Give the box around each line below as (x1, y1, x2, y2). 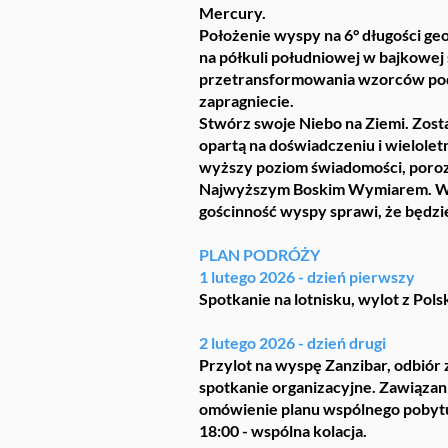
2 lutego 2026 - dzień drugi (199, 333, 392, 352)
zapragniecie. (199, 91, 294, 110)
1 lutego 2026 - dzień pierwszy (199, 267, 418, 286)
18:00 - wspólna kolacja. (199, 421, 367, 440)
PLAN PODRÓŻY (199, 245, 320, 264)
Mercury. (199, 3, 266, 22)
